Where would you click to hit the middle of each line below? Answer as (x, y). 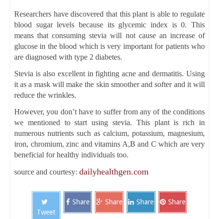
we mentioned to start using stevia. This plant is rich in (109, 122)
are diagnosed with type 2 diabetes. (68, 57)
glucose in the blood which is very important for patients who (109, 46)
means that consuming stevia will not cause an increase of (109, 35)
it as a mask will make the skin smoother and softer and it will (109, 84)
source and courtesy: (47, 172)
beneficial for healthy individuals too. (71, 154)
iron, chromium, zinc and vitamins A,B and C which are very (109, 144)
